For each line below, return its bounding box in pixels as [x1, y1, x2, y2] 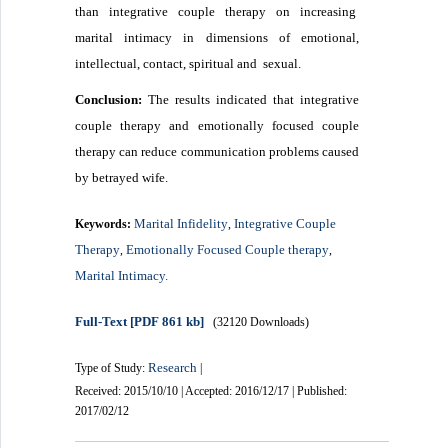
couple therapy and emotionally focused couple [75, 117, 359, 133]
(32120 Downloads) [213, 314, 310, 329]
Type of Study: [75, 360, 149, 375]
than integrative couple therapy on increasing [75, 3, 359, 19]
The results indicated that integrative [142, 91, 359, 107]
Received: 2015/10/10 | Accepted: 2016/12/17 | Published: [75, 383, 348, 398]
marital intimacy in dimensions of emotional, [75, 29, 359, 45]
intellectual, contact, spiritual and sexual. [75, 55, 302, 71]
